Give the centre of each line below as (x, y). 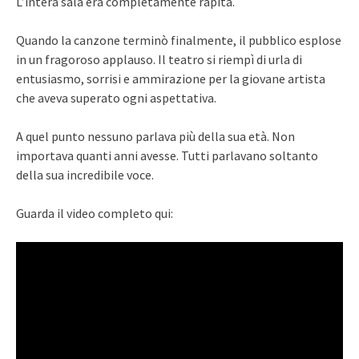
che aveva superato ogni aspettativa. (116, 97)
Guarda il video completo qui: (95, 213)
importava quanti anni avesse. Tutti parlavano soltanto (167, 155)
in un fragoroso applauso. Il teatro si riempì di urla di (159, 59)
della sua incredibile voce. (85, 174)
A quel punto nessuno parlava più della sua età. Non (155, 136)
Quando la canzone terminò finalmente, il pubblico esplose (179, 40)
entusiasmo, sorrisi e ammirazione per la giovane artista (171, 78)
